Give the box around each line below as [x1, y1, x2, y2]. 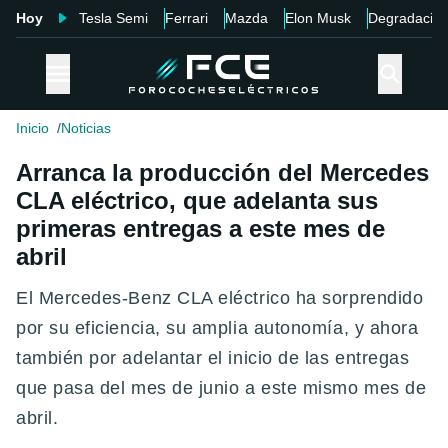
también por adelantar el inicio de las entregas [16, 348, 410, 369]
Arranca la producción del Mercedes [16, 159, 429, 187]
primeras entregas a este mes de [16, 215, 385, 243]
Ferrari [165, 10, 208, 26]
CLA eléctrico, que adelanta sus [16, 187, 378, 215]
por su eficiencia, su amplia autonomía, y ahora [16, 318, 419, 339]
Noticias [61, 120, 111, 137]
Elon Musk [285, 10, 351, 26]
